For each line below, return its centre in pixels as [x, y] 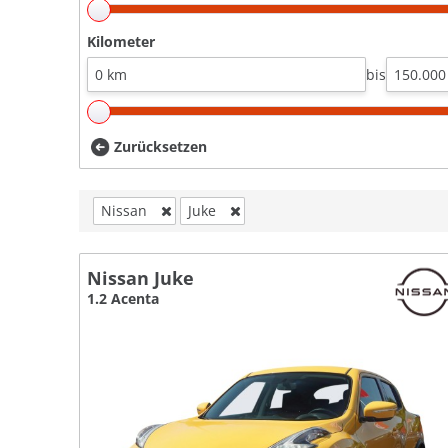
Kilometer [121, 41]
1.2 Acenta [123, 298]
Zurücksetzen [160, 146]
